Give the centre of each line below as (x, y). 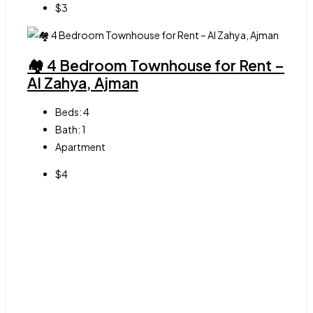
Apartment (80, 147)
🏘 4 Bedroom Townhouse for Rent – (156, 65)
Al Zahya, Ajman (83, 82)
